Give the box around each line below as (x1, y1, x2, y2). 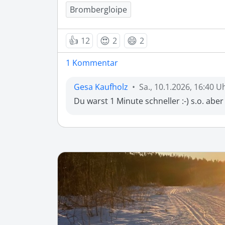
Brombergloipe (70, 4, 127, 16)
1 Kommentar (66, 57, 118, 69)
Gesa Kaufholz (74, 81, 128, 93)
